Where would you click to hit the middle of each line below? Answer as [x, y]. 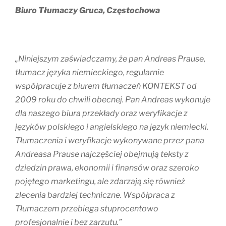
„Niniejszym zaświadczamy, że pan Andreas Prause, [110, 59]
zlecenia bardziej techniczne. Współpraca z [95, 195]
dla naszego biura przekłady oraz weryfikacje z [101, 114]
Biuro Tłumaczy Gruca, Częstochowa [88, 11]
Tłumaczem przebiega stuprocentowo [87, 209]
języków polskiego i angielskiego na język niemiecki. [112, 127]
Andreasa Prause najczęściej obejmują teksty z [102, 154]
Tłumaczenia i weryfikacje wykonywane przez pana [110, 141]
